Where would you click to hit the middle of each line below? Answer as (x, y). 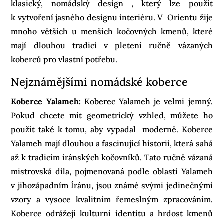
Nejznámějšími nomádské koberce (100, 82)
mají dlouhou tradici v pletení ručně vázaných (112, 45)
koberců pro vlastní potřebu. (64, 59)
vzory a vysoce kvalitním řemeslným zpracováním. (112, 199)
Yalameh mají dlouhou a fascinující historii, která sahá (112, 143)
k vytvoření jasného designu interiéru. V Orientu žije (112, 17)
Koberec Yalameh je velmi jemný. (147, 101)
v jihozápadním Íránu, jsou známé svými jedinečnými (112, 185)
